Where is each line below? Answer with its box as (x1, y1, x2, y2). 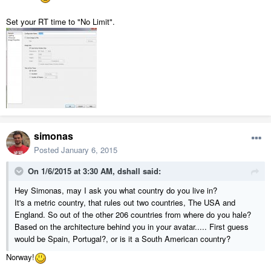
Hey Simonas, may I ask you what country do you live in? (15, 184, 217, 197)
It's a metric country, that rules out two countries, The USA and (15, 197, 235, 209)
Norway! (6, 251, 34, 263)
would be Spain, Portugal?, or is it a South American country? (15, 233, 230, 245)
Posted (34, 144, 61, 156)
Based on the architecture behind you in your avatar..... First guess (15, 221, 249, 233)
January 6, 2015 (61, 144, 117, 156)
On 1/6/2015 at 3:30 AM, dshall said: (28, 165, 161, 177)
